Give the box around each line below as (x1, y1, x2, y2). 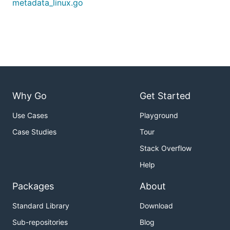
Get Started (140, 90, 190, 102)
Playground (140, 111, 178, 120)
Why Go (12, 90, 47, 102)
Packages (12, 181, 54, 192)
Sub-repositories (12, 218, 68, 227)
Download (140, 201, 173, 210)
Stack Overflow (140, 144, 191, 153)
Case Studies (12, 127, 56, 137)
